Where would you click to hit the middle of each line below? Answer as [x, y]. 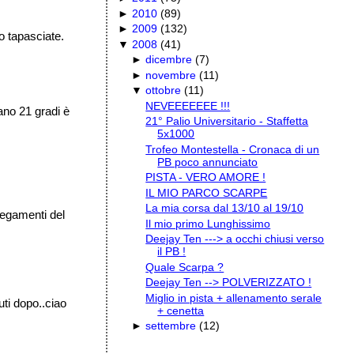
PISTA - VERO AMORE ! [206, 177]
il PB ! [172, 252]
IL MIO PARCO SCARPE [207, 192]
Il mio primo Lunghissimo [208, 223]
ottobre [164, 90]
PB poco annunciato [208, 162]
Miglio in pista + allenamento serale [234, 298]
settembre [171, 326]
